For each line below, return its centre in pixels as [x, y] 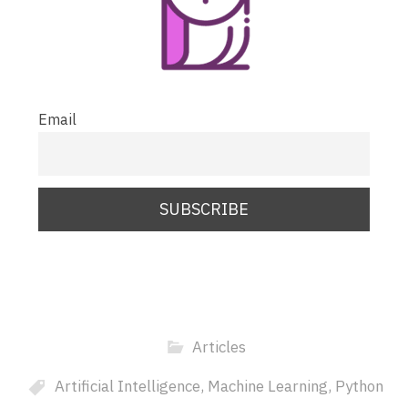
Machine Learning [267, 387]
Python [359, 387]
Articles [219, 347]
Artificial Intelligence [127, 387]
